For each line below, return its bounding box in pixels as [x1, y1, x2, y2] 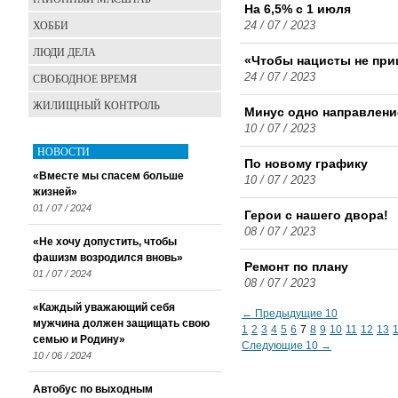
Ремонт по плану [244, 260, 348, 274]
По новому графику [244, 157, 368, 171]
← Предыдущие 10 [242, 307, 338, 320]
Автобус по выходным [33, 383, 153, 395]
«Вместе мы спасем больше [33, 170, 184, 182]
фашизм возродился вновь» [33, 251, 183, 264]
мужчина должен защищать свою [33, 317, 210, 330]
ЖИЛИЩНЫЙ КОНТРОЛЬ [33, 98, 160, 112]
